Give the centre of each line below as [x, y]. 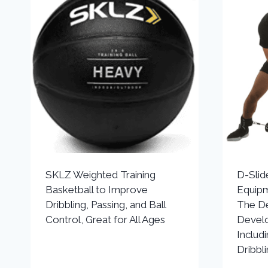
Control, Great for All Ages [105, 219]
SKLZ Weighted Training [100, 174]
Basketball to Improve [96, 189]
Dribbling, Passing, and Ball [105, 204]
